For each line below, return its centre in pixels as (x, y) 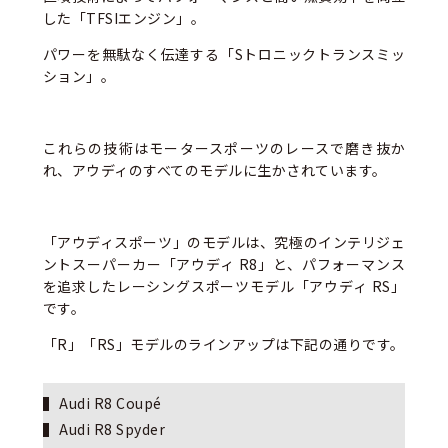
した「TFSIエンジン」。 (124, 17)
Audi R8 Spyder (112, 429)
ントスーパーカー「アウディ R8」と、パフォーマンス (224, 263)
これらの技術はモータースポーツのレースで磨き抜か (224, 147)
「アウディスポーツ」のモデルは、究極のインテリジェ (224, 241)
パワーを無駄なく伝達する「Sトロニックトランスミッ (224, 53)
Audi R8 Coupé (110, 402)
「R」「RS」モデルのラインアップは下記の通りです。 (223, 343)
